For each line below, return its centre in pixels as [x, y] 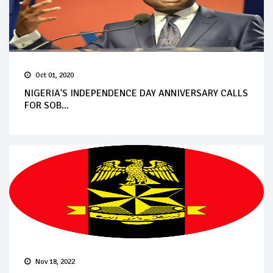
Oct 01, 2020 [55, 75]
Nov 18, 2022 [55, 261]
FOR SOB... [47, 105]
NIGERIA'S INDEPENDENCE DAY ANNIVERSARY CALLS [136, 93]
